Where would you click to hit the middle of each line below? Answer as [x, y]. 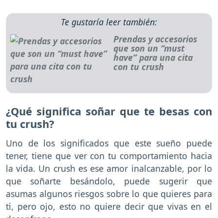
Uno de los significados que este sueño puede [109, 143]
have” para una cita [153, 58]
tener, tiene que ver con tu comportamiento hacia [109, 155]
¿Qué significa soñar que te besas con [109, 111]
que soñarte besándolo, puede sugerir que [109, 181]
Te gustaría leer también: [109, 22]
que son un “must [149, 48]
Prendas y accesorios [155, 39]
